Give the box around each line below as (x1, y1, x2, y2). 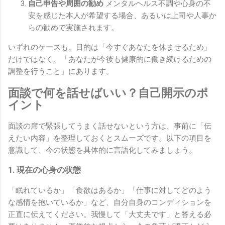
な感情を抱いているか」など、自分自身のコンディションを (8, 198, 211, 207)
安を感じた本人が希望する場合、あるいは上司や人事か (28, 11, 216, 20)
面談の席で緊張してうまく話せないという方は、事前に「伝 (8, 122, 211, 131)
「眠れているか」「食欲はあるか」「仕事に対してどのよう (8, 186, 211, 195)
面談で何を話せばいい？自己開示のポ (8, 86, 208, 99)
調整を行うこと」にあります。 (8, 66, 114, 76)
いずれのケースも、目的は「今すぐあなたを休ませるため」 (8, 42, 211, 52)
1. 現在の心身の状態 (8, 165, 81, 175)
